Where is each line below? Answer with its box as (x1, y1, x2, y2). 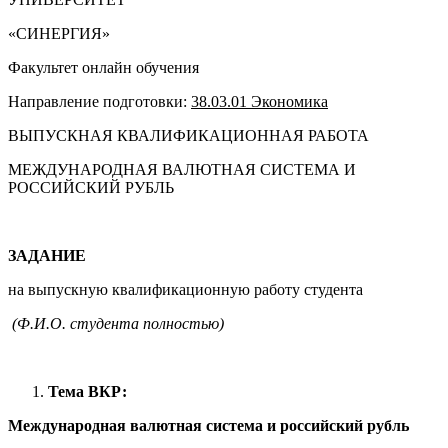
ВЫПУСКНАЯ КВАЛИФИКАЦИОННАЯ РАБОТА (8, 126, 369, 144)
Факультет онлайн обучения (8, 58, 199, 76)
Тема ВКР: (48, 382, 127, 400)
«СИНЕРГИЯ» (8, 24, 110, 42)
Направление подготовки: (8, 92, 191, 110)
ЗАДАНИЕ (8, 246, 86, 264)
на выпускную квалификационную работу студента (8, 280, 363, 298)
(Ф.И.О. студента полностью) (8, 314, 224, 332)
